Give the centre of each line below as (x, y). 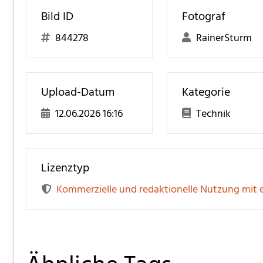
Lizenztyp (65, 168)
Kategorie (206, 92)
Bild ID (57, 16)
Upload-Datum (78, 92)
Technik (213, 113)
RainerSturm (224, 38)
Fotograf (204, 16)
